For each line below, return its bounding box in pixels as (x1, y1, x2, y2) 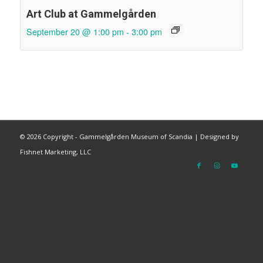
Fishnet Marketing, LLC (19, 147, 91, 157)
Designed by (200, 132, 239, 141)
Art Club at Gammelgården (26, 8, 156, 21)
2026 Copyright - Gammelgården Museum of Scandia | (26, 132, 200, 141)
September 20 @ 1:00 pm (26, 25, 124, 38)
